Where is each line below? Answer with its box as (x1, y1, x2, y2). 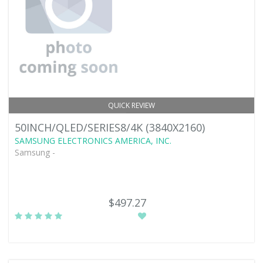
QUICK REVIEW (108, 100, 155, 110)
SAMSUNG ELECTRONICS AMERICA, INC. (15, 135, 171, 146)
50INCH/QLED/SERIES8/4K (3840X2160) (15, 120, 205, 134)
